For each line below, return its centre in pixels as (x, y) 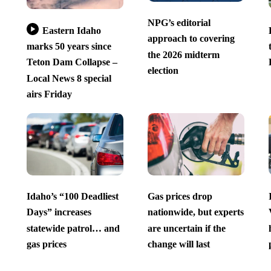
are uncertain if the (186, 228)
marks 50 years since (69, 47)
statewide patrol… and (73, 228)
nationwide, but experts (195, 212)
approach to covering (191, 39)
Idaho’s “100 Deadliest (72, 197)
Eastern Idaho (71, 30)
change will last (178, 244)
